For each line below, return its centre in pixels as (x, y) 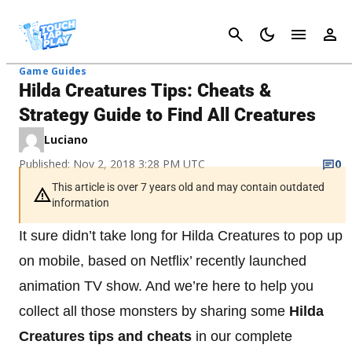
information (81, 203)
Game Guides (53, 71)
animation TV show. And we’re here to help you (166, 286)
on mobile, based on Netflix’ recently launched (163, 261)
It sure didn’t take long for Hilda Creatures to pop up (181, 236)
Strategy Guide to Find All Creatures (167, 115)
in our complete (242, 336)
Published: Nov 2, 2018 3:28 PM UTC (112, 164)
